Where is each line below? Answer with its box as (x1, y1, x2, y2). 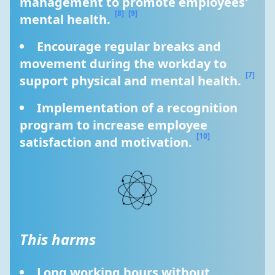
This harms (20, 229, 96, 249)
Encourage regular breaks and (37, 38, 221, 55)
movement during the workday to (20, 55, 227, 72)
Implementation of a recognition (37, 99, 238, 116)
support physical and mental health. (20, 72, 244, 89)
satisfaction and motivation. (20, 134, 195, 150)
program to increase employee (20, 117, 207, 133)
